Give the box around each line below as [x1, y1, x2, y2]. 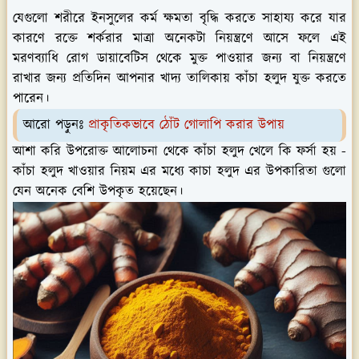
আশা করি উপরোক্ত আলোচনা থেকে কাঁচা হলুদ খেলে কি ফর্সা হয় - [13, 141, 346, 161]
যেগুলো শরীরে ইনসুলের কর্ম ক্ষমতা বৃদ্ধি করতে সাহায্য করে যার [13, 8, 346, 28]
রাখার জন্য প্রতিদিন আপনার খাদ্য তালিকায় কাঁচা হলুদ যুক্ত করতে [13, 68, 346, 88]
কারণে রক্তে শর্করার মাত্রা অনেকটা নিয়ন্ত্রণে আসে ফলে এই [13, 28, 346, 48]
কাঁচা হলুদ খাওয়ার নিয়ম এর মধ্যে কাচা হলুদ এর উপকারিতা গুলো [13, 161, 346, 181]
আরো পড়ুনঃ [23, 115, 88, 135]
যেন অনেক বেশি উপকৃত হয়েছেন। [13, 181, 183, 201]
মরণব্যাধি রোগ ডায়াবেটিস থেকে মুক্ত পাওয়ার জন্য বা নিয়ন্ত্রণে [13, 48, 346, 68]
